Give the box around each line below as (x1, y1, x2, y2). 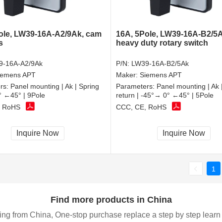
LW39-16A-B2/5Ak (131, 59, 189, 67)
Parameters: (116, 82, 157, 90)
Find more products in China (50, 194, 172, 205)
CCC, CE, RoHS (116, 103, 166, 111)
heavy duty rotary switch (116, 38, 208, 47)
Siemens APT (140, 70, 182, 79)
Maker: (116, 70, 140, 79)
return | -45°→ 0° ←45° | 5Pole (116, 91, 214, 99)
